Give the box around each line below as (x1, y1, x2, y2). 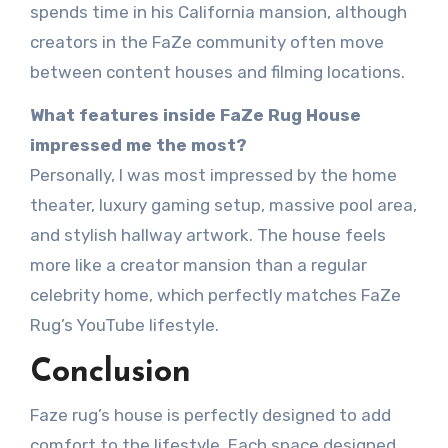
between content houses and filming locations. (29, 61, 405, 82)
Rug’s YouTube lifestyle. (29, 314, 219, 335)
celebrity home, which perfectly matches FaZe (29, 284, 401, 305)
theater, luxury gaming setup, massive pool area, (29, 194, 417, 215)
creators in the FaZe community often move (29, 31, 384, 52)
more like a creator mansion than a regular (29, 254, 367, 275)
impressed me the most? (29, 134, 247, 155)
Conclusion (29, 356, 191, 389)
